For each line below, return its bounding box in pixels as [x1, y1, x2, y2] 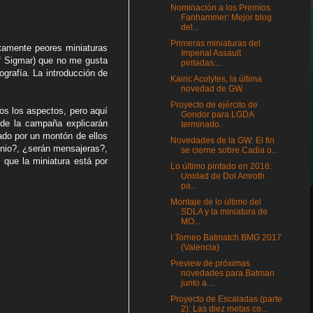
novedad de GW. [180, 84, 244, 94]
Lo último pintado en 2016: [170, 161, 272, 171]
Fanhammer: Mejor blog [180, 13, 272, 22]
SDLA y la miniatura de [180, 207, 268, 217]
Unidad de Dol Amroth [180, 171, 265, 181]
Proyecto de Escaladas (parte [170, 294, 282, 304]
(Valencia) [180, 242, 219, 252]
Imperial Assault [180, 48, 241, 58]
